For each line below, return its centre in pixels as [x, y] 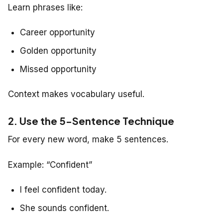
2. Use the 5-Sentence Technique [91, 120]
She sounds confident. [64, 208]
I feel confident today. [63, 189]
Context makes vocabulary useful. [76, 94]
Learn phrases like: [45, 7]
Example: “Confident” [50, 165]
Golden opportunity [58, 51]
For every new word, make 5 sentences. [88, 139]
